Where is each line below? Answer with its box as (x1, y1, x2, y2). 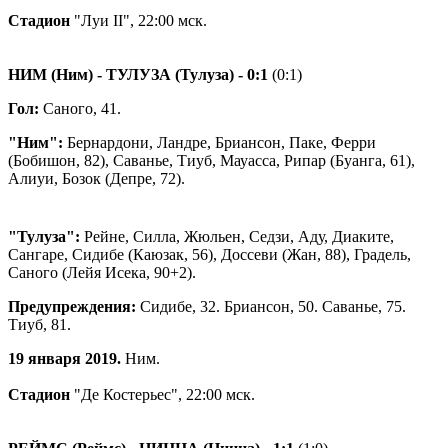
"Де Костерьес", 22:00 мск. (70, 385, 255, 403)
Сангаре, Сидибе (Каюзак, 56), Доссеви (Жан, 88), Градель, (8, 245, 411, 263)
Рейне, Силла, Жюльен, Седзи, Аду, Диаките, (80, 227, 394, 245)
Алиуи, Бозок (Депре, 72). (8, 169, 185, 187)
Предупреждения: (8, 297, 136, 315)
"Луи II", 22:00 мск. (70, 11, 207, 29)
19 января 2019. (8, 349, 121, 367)
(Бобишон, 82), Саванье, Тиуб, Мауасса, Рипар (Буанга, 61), (8, 151, 415, 169)
